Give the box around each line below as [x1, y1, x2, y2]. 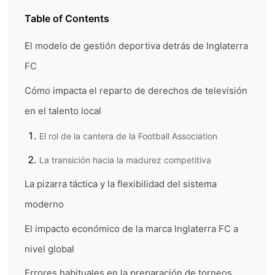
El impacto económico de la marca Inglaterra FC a [25, 222, 238, 234]
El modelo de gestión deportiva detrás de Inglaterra [25, 40, 248, 52]
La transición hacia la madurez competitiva [39, 155, 211, 166]
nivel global [25, 242, 74, 255]
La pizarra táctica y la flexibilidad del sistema [25, 178, 217, 190]
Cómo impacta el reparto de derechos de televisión [25, 84, 247, 96]
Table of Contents [25, 12, 109, 25]
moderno [25, 198, 64, 211]
